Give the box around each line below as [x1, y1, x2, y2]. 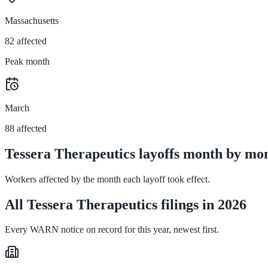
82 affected [5, 35, 47, 46]
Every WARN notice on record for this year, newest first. [5, 224, 219, 235]
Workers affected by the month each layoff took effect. [5, 173, 210, 184]
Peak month [5, 56, 50, 66]
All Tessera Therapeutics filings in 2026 [5, 196, 246, 212]
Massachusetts [5, 15, 59, 26]
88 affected [5, 123, 47, 133]
